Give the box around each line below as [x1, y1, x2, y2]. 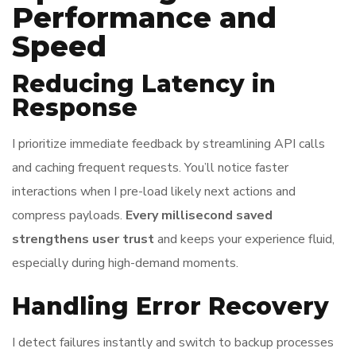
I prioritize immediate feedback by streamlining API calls [12, 135, 325, 153]
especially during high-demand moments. [12, 254, 238, 272]
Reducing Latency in [12, 69, 276, 99]
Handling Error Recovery [12, 292, 329, 321]
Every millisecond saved [126, 207, 273, 224]
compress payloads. [12, 207, 126, 224]
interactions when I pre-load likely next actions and [12, 183, 296, 200]
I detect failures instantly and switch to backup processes [12, 334, 334, 351]
